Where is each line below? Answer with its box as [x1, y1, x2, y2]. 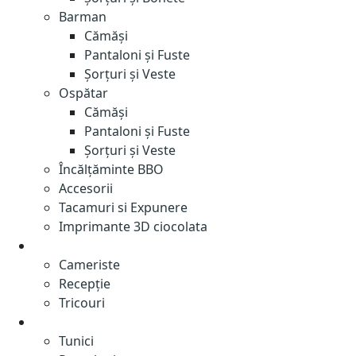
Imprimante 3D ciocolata [59, 218, 207, 235]
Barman [59, 8, 106, 25]
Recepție [59, 275, 110, 292]
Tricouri [59, 294, 105, 311]
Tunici [59, 332, 94, 350]
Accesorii [59, 180, 113, 197]
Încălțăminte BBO [59, 161, 164, 178]
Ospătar [59, 84, 108, 102]
